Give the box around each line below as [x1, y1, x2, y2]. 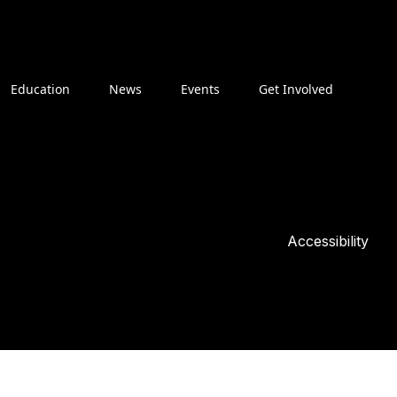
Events [181, 81, 220, 98]
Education [11, 81, 70, 98]
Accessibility [287, 232, 369, 251]
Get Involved [259, 81, 333, 98]
